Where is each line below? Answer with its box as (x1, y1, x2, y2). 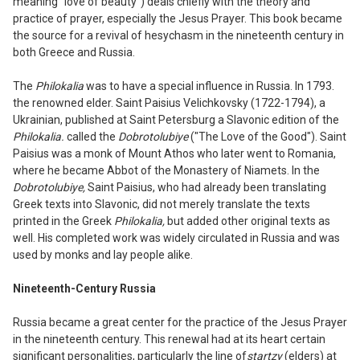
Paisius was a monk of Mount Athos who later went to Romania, (13, 146, 336, 160)
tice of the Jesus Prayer (227, 315, 347, 329)
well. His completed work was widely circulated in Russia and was (13, 231, 340, 244)
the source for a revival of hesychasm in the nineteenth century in (13, 28, 344, 42)
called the (67, 129, 118, 143)
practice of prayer (13, 11, 102, 25)
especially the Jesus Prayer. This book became (104, 11, 342, 25)
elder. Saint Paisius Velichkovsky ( (86, 96, 255, 109)
